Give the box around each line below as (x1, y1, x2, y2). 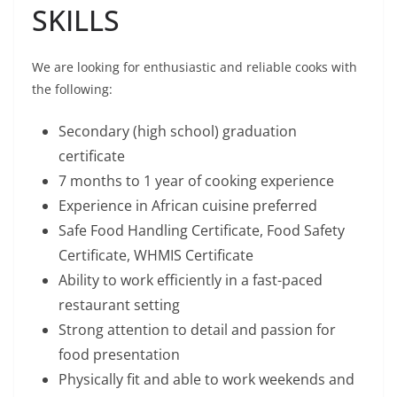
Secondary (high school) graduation (58, 121, 297, 142)
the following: (32, 81, 113, 98)
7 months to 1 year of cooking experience (58, 171, 334, 191)
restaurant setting (58, 295, 180, 315)
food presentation (58, 345, 180, 365)
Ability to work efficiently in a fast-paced (58, 270, 323, 291)
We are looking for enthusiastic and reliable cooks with (32, 58, 357, 76)
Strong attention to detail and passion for (58, 320, 336, 340)
